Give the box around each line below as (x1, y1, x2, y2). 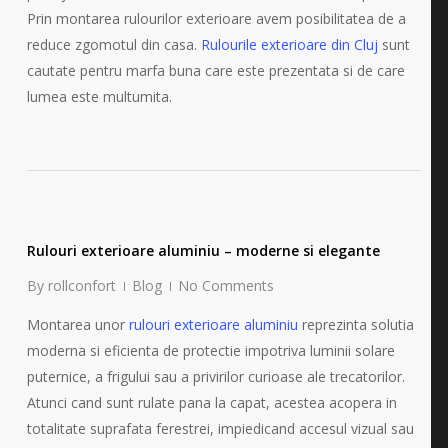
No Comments (177, 276, 274, 296)
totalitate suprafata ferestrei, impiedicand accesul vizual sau (26, 419, 414, 439)
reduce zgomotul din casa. (26, 35, 201, 55)
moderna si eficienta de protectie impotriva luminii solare (26, 341, 395, 361)
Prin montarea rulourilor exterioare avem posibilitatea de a (26, 9, 406, 29)
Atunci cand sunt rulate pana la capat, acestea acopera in (26, 393, 397, 413)
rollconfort (47, 276, 116, 296)
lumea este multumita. (26, 87, 172, 107)
